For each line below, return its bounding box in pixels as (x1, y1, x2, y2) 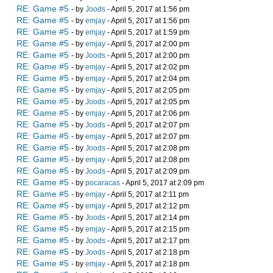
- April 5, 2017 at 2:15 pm (105, 225, 190, 233)
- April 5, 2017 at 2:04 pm (105, 74, 190, 83)
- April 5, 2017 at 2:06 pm (105, 109, 190, 118)
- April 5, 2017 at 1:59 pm (105, 28, 190, 37)
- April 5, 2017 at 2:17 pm (105, 236, 190, 245)
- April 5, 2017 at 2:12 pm (105, 202, 190, 210)
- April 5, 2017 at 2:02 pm (105, 63, 190, 71)
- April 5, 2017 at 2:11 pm (105, 190, 189, 199)
